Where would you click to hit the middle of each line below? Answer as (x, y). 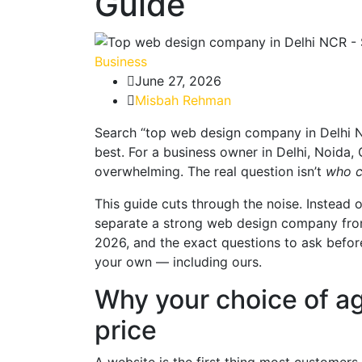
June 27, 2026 (178, 80)
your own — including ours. (178, 261)
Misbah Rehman (183, 100)
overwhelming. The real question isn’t (210, 171)
